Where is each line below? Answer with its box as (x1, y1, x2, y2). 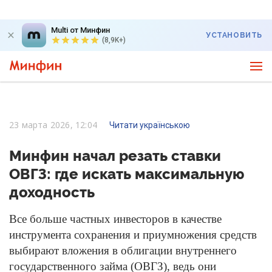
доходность (9, 183, 95, 201)
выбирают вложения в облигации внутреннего (9, 244, 237, 257)
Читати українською (109, 120, 191, 130)
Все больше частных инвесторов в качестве (9, 212, 222, 225)
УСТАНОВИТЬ (206, 31, 262, 39)
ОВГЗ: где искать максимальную (9, 165, 244, 183)
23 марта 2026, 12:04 (9, 119, 100, 131)
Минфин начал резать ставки (9, 147, 221, 165)
